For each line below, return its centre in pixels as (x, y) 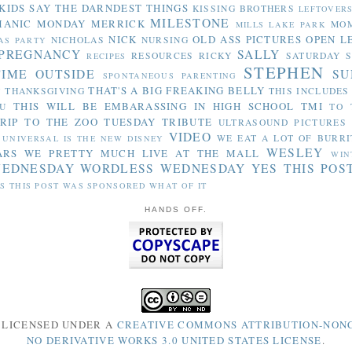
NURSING (165, 39)
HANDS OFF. (176, 210)
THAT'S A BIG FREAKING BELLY (177, 90)
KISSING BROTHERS (244, 8)
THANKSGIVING (45, 90)
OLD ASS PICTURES (247, 39)
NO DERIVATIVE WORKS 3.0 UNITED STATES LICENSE (174, 340)
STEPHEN (284, 72)
